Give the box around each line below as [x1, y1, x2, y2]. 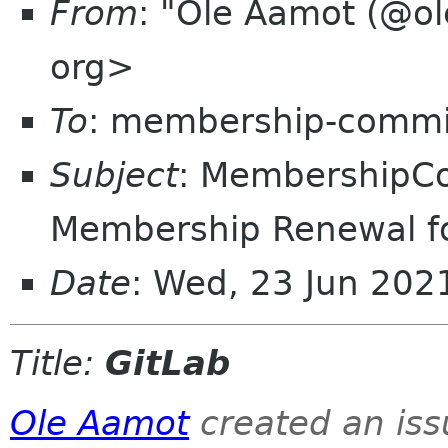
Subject [50, 155, 178, 195]
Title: [10, 343, 105, 384]
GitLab [105, 343, 230, 384]
